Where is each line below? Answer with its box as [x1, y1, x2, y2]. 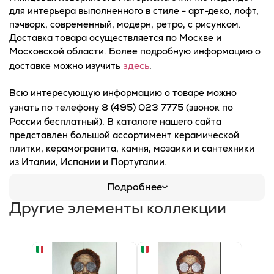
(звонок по [183, 101, 233, 113]
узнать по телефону [9, 101, 102, 113]
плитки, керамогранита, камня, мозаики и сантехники [9, 142, 254, 154]
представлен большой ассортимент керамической [9, 128, 239, 141]
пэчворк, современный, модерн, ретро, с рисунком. [9, 18, 241, 30]
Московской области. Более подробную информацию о [9, 45, 261, 57]
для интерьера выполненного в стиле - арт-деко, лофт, [9, 4, 259, 17]
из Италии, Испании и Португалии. [9, 155, 167, 168]
